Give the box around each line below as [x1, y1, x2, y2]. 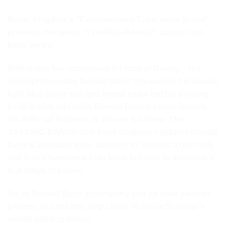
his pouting [165, 89, 209, 98]
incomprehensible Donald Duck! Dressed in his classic [8, 76, 219, 85]
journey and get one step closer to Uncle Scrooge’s [8, 202, 205, 211]
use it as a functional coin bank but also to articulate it [8, 153, 214, 162]
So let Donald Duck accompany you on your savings [8, 189, 211, 198]
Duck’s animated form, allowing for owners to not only [8, 140, 214, 149]
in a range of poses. [8, 165, 83, 175]
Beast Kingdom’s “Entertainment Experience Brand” [8, 15, 210, 24]
